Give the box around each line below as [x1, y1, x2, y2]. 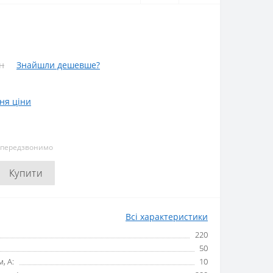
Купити [9, 166, 43, 180]
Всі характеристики [126, 211, 208, 222]
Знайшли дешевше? [16, 59, 100, 71]
